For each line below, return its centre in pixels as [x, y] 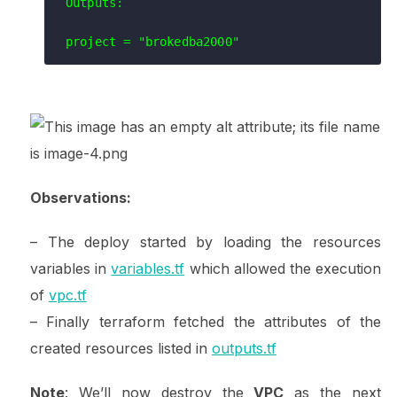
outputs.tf [244, 348]
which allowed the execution [283, 268]
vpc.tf [67, 295]
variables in [70, 268]
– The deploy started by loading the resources [206, 241]
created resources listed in [121, 348]
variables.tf [148, 268]
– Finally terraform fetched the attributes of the [206, 321]
